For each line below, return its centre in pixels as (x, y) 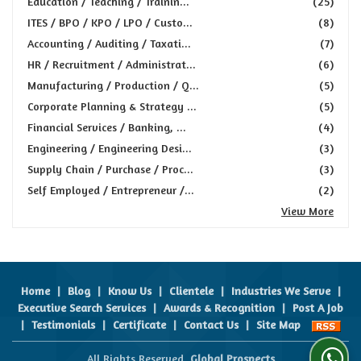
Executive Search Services (82, 307)
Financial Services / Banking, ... (107, 127)
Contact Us (211, 324)
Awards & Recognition (219, 307)
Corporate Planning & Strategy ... (112, 106)
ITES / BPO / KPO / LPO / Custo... (110, 22)
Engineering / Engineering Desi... (110, 148)
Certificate (139, 324)
